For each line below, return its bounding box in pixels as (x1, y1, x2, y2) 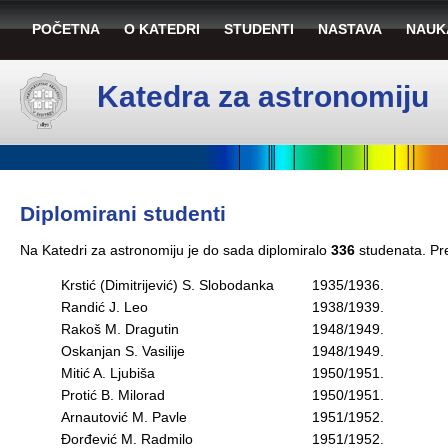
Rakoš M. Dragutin (61, 321, 179, 337)
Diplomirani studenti (20, 202, 226, 225)
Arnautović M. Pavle (61, 409, 187, 425)
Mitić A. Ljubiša (61, 365, 155, 381)
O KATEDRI (124, 21, 200, 37)
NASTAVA (318, 21, 382, 37)
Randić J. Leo (61, 299, 148, 315)
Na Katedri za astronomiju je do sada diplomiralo (20, 242, 331, 258)
